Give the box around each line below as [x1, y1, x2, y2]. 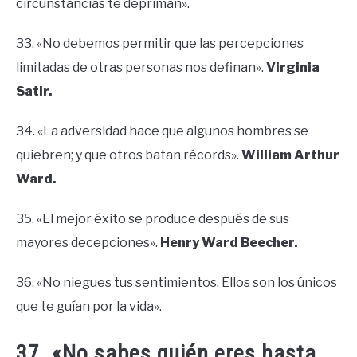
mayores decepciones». [16, 235, 160, 251]
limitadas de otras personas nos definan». [16, 60, 266, 76]
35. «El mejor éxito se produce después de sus [16, 211, 289, 227]
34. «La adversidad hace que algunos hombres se [16, 124, 308, 139]
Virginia [266, 60, 320, 76]
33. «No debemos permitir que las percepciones [16, 36, 304, 52]
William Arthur [241, 147, 339, 163]
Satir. [16, 84, 53, 100]
